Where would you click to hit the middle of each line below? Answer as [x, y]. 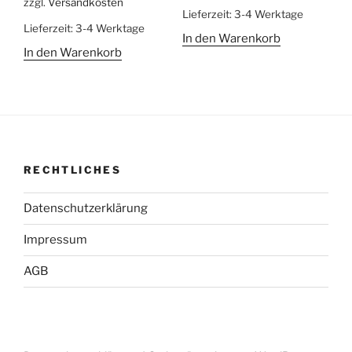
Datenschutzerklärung [86, 209]
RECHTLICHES [72, 170]
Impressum [55, 240]
